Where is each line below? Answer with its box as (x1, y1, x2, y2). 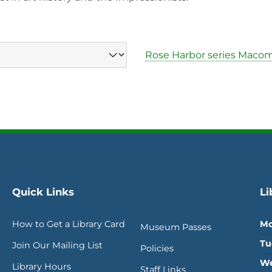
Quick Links (12, 185, 74, 198)
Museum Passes (140, 221, 211, 233)
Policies (140, 242, 174, 254)
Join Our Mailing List (12, 239, 103, 251)
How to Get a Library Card (12, 218, 125, 229)
